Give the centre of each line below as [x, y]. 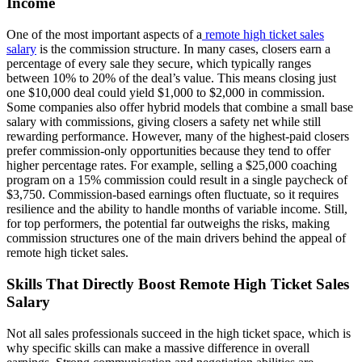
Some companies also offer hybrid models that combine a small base [180, 107]
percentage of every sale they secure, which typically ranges [159, 64]
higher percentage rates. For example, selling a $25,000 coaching [172, 166]
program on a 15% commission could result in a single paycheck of [177, 180]
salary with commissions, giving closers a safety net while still [164, 122]
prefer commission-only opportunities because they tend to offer [168, 151]
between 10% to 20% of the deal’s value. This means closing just [171, 78]
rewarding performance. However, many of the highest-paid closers [178, 137]
